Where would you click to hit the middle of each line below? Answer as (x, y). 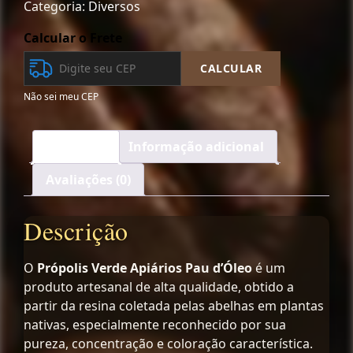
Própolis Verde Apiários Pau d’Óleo (145, 268)
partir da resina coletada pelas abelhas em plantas (174, 306)
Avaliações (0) (88, 179)
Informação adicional (196, 146)
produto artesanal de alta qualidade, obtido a (159, 287)
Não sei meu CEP (61, 96)
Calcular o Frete (73, 37)
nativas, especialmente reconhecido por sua (155, 325)
